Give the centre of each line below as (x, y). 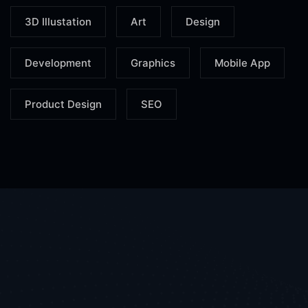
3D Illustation (58, 21)
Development (58, 63)
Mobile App (242, 63)
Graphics (153, 63)
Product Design (63, 104)
